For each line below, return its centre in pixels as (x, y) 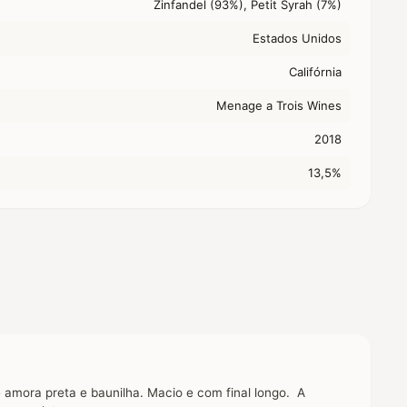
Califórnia (315, 71)
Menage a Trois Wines (279, 105)
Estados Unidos (297, 38)
